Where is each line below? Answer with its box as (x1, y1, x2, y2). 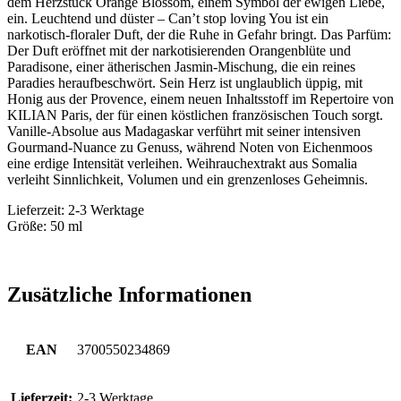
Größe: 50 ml (7, 218, 82, 235)
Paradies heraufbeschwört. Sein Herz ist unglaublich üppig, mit (7, 75, 363, 91)
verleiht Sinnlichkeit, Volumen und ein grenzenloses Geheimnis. (7, 172, 368, 188)
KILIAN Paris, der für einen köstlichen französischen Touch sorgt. (7, 107, 383, 124)
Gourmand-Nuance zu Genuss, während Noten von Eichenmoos (7, 140, 372, 156)
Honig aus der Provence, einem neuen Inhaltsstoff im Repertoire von (7, 91, 394, 107)
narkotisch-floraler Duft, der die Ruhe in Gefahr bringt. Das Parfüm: (7, 27, 391, 43)
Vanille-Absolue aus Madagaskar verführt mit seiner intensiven (7, 124, 361, 140)
